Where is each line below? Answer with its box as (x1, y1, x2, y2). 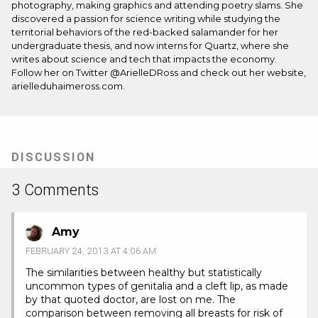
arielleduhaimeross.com (11, 80, 123, 92)
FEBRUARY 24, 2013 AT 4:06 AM (26, 244, 156, 258)
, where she (236, 40, 289, 51)
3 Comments (11, 179, 99, 202)
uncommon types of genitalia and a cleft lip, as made (26, 279, 288, 292)
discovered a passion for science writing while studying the (11, 13, 280, 24)
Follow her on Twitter (11, 67, 110, 78)
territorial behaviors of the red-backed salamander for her (11, 26, 278, 38)
